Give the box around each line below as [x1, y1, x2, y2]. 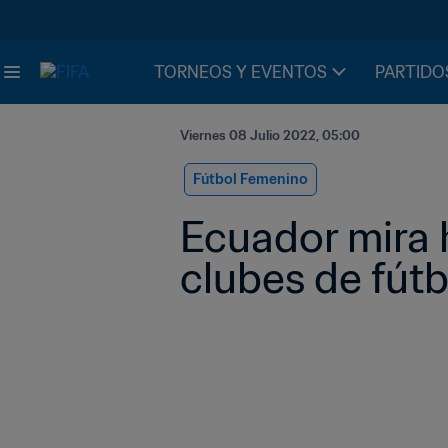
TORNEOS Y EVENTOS [154, 62, 327, 82]
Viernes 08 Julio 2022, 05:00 [180, 127, 360, 144]
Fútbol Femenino [193, 170, 308, 188]
